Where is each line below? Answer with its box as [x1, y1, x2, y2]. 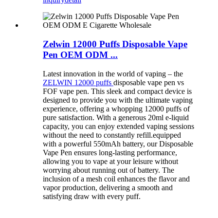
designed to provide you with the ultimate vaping [43, 95, 193, 104]
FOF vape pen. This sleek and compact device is [43, 87, 192, 95]
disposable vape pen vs [113, 78, 184, 87]
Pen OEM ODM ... [43, 49, 118, 60]
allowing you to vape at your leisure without [43, 157, 178, 165]
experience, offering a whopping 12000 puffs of [43, 104, 190, 113]
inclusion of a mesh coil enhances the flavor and [43, 174, 190, 183]
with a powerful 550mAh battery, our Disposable [43, 139, 193, 148]
